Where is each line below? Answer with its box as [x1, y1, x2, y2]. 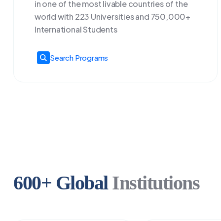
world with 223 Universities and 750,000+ [35, 11, 190, 22]
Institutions [112, 172, 199, 194]
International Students [35, 24, 117, 35]
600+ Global [13, 172, 112, 194]
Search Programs [50, 53, 109, 63]
